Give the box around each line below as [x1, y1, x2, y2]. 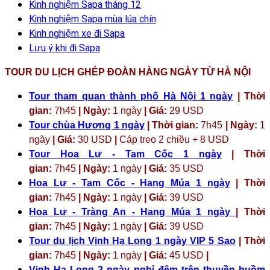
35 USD [167, 163, 204, 174]
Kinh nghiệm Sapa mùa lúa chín [29, 11, 156, 27]
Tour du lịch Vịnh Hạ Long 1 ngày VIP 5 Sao [29, 235, 236, 246]
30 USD [75, 134, 112, 145]
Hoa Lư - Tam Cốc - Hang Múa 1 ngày [29, 177, 230, 188]
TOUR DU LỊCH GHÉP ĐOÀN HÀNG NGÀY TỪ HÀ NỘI [5, 66, 251, 77]
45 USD [167, 250, 204, 260]
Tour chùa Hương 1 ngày [29, 119, 145, 130]
